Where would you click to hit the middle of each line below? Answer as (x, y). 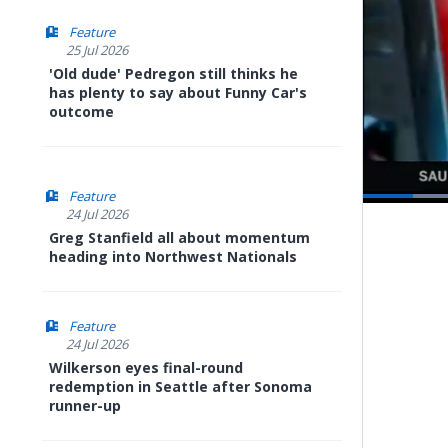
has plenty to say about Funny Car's (178, 92)
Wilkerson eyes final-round (146, 367)
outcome (81, 111)
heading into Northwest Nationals (173, 256)
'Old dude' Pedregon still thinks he (173, 73)
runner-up (85, 405)
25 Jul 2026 (97, 50)
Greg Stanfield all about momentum (179, 237)
